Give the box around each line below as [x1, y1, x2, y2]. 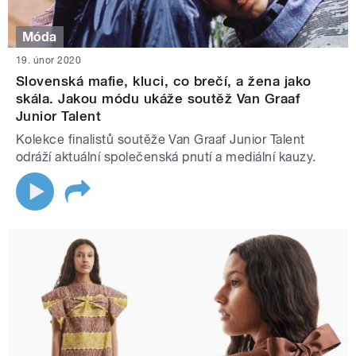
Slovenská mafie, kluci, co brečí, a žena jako [16, 73, 311, 90]
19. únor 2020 [16, 55, 82, 67]
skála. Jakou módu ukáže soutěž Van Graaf [16, 91, 300, 107]
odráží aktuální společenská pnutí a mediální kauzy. [16, 149, 316, 165]
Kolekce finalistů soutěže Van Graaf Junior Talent [16, 132, 305, 148]
